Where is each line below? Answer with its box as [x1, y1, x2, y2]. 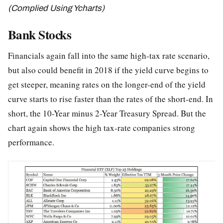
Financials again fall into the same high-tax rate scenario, [8, 50, 210, 62]
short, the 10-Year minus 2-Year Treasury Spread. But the [8, 108, 206, 119]
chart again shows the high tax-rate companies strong [8, 122, 195, 134]
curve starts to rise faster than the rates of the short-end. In [8, 93, 213, 105]
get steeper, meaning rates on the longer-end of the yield [8, 79, 206, 91]
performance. [8, 136, 57, 148]
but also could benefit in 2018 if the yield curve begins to [8, 64, 209, 76]
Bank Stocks [8, 25, 72, 44]
